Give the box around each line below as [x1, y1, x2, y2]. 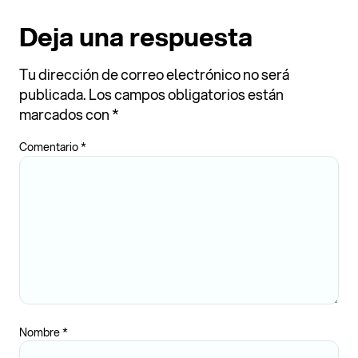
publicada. [19, 83, 86, 105]
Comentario [19, 139, 81, 156]
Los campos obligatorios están [89, 83, 284, 105]
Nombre [19, 324, 62, 340]
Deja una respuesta [19, 18, 253, 55]
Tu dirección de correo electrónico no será [19, 63, 289, 85]
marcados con [19, 103, 112, 125]
